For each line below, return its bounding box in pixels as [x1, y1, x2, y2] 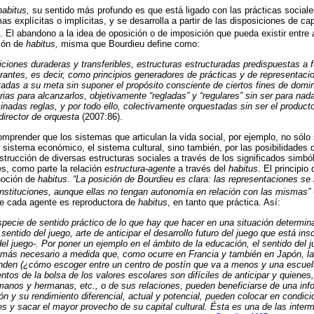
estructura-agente [104, 163, 175, 174]
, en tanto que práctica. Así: [168, 197, 280, 207]
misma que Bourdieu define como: [58, 39, 200, 50]
